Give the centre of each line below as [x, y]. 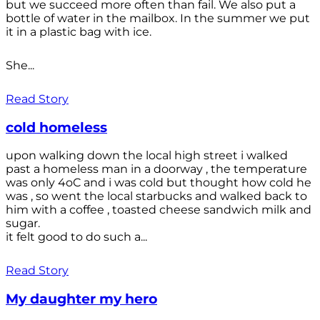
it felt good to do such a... [76, 237]
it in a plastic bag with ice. [79, 32]
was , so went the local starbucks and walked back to [156, 196]
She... [20, 66]
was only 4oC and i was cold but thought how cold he [159, 183]
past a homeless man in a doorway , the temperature [156, 169]
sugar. [23, 224]
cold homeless [56, 127]
